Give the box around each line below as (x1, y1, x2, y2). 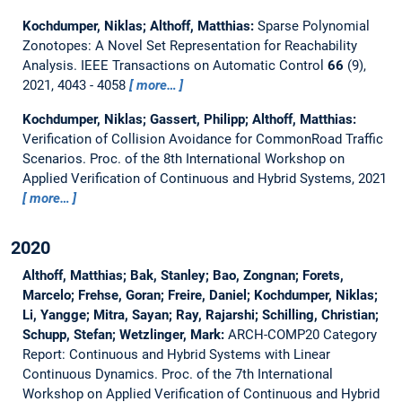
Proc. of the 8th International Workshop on (89, 150, 345, 167)
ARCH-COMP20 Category (227, 326, 377, 343)
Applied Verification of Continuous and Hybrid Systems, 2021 (22, 170, 387, 187)
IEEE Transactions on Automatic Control (80, 57, 328, 74)
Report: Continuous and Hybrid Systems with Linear (22, 345, 330, 363)
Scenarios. (22, 150, 90, 167)
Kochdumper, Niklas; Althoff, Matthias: (22, 17, 258, 34)
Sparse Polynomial (257, 17, 370, 34)
